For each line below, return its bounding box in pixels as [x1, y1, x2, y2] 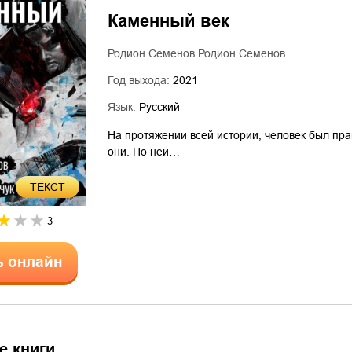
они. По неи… [108, 145, 180, 158]
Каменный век [108, 11, 229, 31]
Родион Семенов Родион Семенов [108, 47, 285, 60]
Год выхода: [108, 74, 173, 86]
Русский [139, 101, 180, 113]
